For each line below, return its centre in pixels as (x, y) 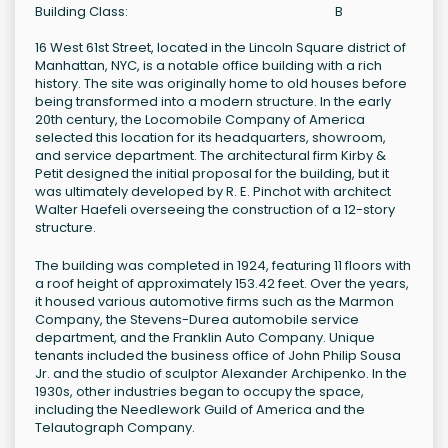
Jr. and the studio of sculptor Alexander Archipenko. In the (221, 374)
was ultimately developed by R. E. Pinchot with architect (213, 192)
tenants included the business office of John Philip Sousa (218, 356)
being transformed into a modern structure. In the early (213, 102)
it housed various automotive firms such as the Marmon (214, 302)
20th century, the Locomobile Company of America (200, 120)
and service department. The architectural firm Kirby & (210, 156)
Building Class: (81, 12)
